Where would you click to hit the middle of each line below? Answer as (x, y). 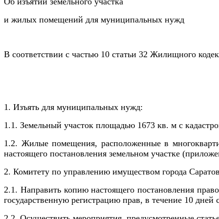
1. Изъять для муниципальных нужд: (73, 107)
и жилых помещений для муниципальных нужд (94, 20)
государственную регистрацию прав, (75, 200)
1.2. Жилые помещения (50, 143)
